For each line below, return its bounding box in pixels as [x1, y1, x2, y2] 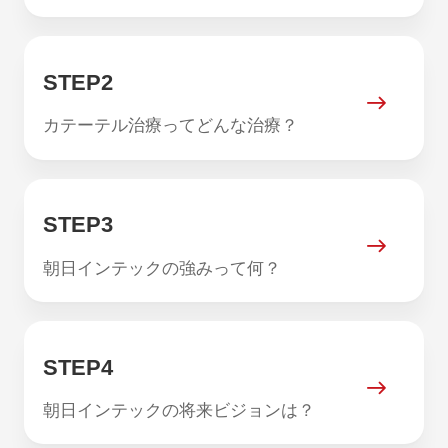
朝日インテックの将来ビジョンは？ [43, 401, 315, 421]
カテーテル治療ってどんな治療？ [43, 116, 298, 136]
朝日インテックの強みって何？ [43, 258, 281, 278]
